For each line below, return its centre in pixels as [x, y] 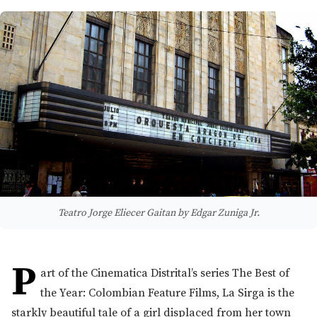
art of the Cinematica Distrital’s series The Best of [165, 273]
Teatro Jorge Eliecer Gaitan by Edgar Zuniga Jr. [158, 213]
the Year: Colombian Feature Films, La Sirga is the [167, 293]
